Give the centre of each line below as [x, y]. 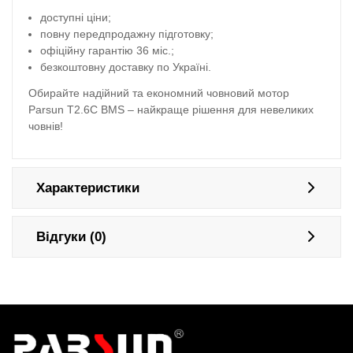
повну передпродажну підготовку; [127, 34]
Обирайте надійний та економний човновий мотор [159, 93]
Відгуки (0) [71, 236]
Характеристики [88, 188]
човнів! [46, 126]
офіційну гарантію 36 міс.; [108, 51]
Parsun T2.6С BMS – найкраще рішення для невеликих [171, 109]
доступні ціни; [76, 18]
